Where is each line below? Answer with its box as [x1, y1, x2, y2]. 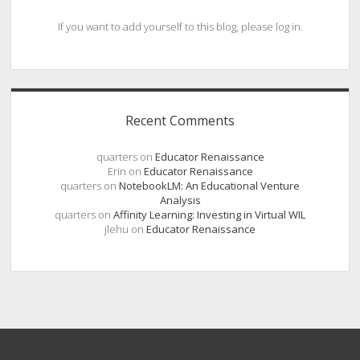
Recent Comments [125, 111, 235, 129]
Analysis [159, 192, 201, 207]
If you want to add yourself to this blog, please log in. [57, 19, 303, 35]
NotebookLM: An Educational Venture [119, 178, 300, 193]
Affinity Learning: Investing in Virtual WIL [113, 207, 305, 222]
